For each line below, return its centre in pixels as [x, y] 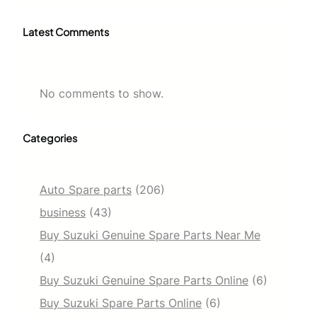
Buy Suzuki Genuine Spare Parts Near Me [150, 235]
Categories [50, 138]
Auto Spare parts [86, 189]
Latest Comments [66, 31]
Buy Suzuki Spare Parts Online [121, 302]
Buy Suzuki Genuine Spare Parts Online [144, 280]
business [63, 212]
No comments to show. [102, 93]
